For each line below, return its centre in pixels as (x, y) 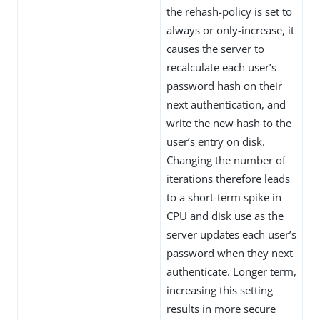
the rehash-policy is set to (229, 11)
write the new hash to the (229, 122)
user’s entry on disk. (216, 141)
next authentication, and (226, 104)
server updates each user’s (231, 234)
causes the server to (215, 48)
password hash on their (224, 85)
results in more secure (221, 308)
